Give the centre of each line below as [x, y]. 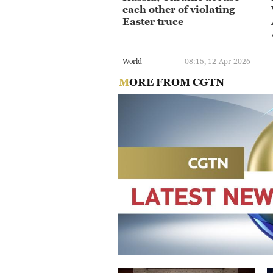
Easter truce [153, 21]
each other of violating [179, 9]
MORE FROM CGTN [176, 82]
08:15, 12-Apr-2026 [218, 62]
